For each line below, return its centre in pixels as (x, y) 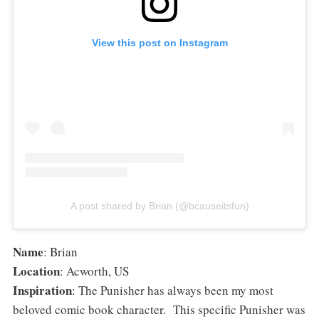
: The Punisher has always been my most (172, 291)
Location (36, 271)
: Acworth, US (94, 271)
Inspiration (42, 291)
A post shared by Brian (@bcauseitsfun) (159, 206)
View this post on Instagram (159, 43)
